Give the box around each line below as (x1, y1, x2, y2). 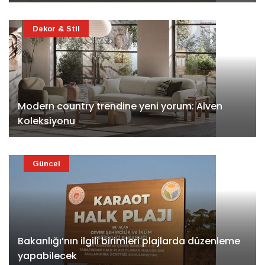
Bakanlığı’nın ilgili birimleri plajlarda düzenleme (18, 234, 240, 248)
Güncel (33, 159, 60, 168)
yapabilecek (18, 248, 77, 263)
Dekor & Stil (33, 24, 80, 33)
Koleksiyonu (18, 114, 75, 128)
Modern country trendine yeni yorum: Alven (18, 99, 222, 113)
